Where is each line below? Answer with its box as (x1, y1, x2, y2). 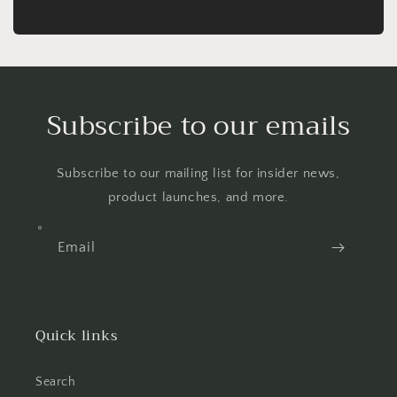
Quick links (35, 323, 118, 349)
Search (35, 375, 76, 390)
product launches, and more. (107, 190, 290, 206)
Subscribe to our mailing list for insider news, (57, 166, 340, 182)
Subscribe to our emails (46, 103, 351, 150)
